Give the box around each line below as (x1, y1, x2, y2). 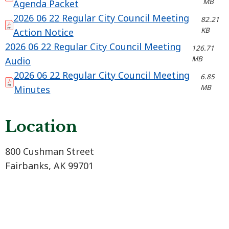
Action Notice (13, 26, 74, 39)
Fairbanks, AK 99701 (5, 159, 94, 172)
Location (5, 117, 77, 136)
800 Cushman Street (5, 145, 94, 158)
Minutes (14, 83, 51, 96)
